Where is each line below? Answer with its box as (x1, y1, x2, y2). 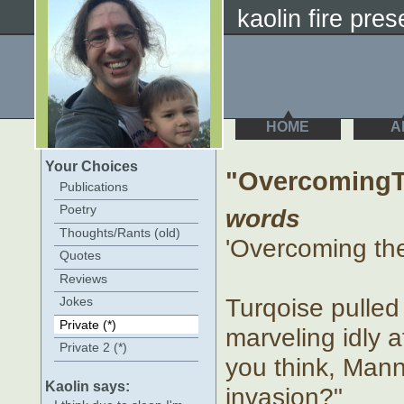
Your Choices (45, 159, 138, 174)
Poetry (60, 202, 96, 217)
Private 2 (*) (60, 340, 127, 355)
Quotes (60, 248, 101, 263)
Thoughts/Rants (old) (60, 225, 180, 240)
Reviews (60, 271, 107, 286)
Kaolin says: (45, 378, 130, 394)
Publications (60, 179, 128, 194)
